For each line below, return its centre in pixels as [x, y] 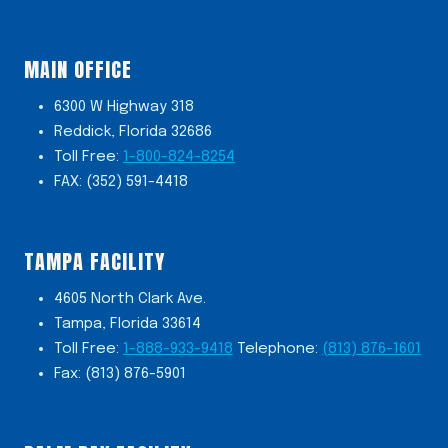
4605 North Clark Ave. [130, 299]
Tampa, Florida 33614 [127, 324]
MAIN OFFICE [78, 69]
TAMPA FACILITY [94, 261]
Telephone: [277, 349]
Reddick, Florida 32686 [133, 131]
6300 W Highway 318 [124, 106]
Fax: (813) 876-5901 [120, 374]
